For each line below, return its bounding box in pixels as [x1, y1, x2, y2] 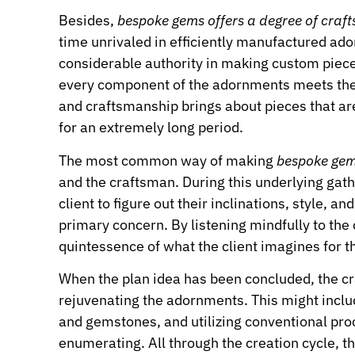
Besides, [59, 11, 117, 30]
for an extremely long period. [59, 118, 243, 137]
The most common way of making [59, 151, 277, 170]
